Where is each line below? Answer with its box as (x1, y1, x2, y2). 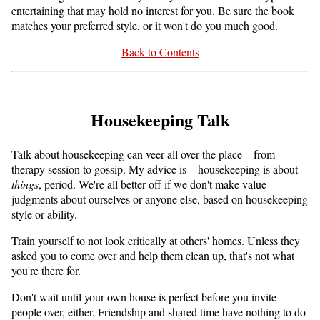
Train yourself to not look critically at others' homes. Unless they (11, 233, 300, 249)
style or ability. (11, 206, 77, 222)
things (11, 176, 39, 192)
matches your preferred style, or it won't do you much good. (11, 18, 278, 34)
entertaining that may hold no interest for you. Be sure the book (11, 3, 294, 19)
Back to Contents (121, 44, 199, 60)
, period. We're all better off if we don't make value (39, 176, 266, 192)
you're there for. (11, 263, 81, 279)
